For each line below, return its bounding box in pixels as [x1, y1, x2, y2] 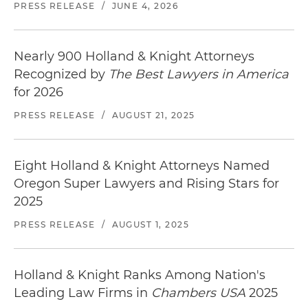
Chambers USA [151, 285, 245, 300]
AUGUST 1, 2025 [111, 219, 190, 230]
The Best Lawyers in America [109, 66, 289, 82]
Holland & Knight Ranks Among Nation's [14, 267, 265, 283]
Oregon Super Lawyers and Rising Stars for [14, 175, 279, 191]
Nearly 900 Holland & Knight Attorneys [14, 48, 254, 64]
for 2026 [14, 84, 63, 100]
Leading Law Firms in [14, 285, 151, 300]
